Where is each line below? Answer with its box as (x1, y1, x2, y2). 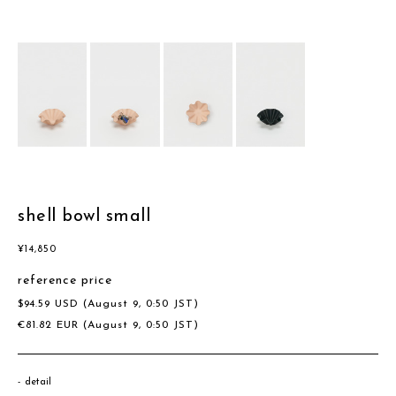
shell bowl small (18, 208, 150, 226)
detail (25, 377, 51, 388)
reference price (18, 274, 112, 288)
